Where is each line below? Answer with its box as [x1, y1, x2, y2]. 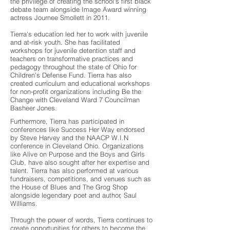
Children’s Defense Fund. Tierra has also [10, 71, 131, 79]
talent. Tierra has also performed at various [10, 166, 139, 175]
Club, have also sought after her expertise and [10, 158, 149, 166]
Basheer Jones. [10, 104, 57, 112]
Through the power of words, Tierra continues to [10, 216, 152, 224]
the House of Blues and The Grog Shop [10, 183, 128, 191]
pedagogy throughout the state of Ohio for [10, 63, 137, 71]
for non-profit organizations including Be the [10, 87, 141, 95]
